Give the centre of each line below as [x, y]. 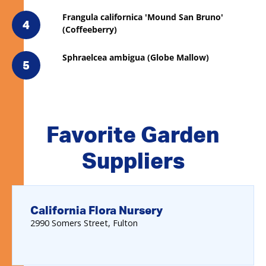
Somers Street [80, 223]
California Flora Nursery [96, 210]
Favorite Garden [133, 134]
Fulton [125, 223]
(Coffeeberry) [90, 29]
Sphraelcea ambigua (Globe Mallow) [136, 57]
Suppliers [133, 160]
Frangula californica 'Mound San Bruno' [143, 17]
